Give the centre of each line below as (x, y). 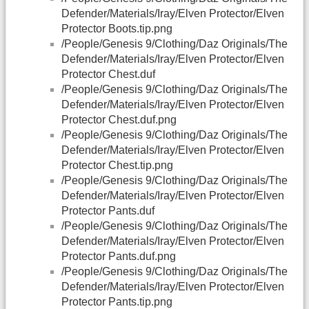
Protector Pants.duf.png (119, 257)
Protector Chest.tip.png (117, 166)
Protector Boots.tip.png (117, 29)
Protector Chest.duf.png (119, 120)
